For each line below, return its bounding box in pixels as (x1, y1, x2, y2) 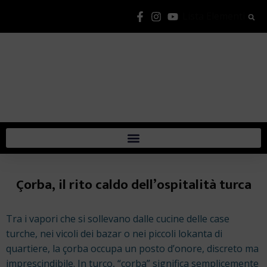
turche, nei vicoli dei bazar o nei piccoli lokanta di (6, 226, 222, 240)
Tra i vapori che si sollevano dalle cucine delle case (6, 212, 229, 225)
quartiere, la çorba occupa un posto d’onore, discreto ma (6, 241, 259, 255)
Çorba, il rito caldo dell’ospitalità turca (15, 173, 252, 197)
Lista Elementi (182, 10, 245, 23)
